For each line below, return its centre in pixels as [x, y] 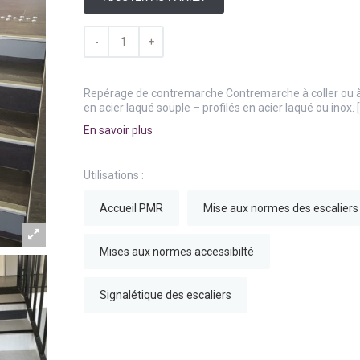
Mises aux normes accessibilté [177, 252]
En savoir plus [118, 130]
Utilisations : [114, 175]
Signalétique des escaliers [166, 295]
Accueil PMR [131, 208]
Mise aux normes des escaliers [281, 208]
